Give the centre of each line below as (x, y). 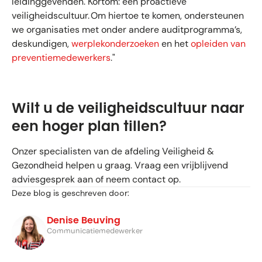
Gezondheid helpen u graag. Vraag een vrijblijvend (120, 165)
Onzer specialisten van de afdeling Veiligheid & (113, 151)
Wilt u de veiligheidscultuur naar (128, 108)
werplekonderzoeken (115, 44)
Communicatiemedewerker (95, 230)
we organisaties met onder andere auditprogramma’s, (127, 30)
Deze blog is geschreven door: (70, 193)
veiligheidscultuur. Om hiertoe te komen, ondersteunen (128, 16)
